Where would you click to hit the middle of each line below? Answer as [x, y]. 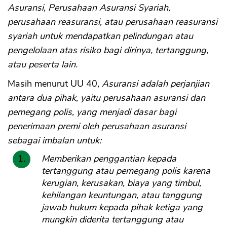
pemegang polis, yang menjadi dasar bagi [92, 112]
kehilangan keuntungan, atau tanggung [122, 195]
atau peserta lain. [43, 65]
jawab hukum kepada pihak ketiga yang [122, 207]
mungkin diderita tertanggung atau [112, 220]
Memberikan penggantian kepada [109, 159]
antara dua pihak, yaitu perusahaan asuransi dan [106, 98]
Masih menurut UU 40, [55, 84]
